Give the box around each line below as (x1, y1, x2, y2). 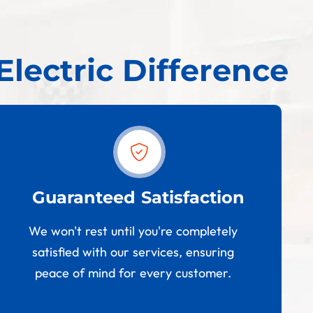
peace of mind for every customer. (34, 265, 231, 282)
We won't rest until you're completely (28, 223, 238, 240)
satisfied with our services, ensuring (31, 244, 234, 261)
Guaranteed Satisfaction (32, 187, 245, 208)
